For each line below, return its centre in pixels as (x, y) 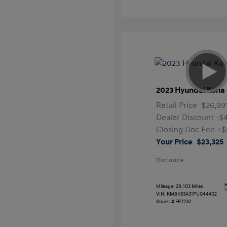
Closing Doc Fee (187, 130)
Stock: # (165, 201)
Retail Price (177, 105)
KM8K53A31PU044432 (192, 194)
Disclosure (170, 160)
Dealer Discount (186, 118)
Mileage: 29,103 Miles (180, 186)
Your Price (175, 142)
